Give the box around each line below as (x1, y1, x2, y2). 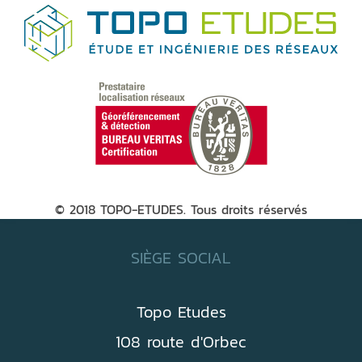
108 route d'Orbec (116, 330, 246, 355)
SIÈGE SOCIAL (131, 246, 231, 271)
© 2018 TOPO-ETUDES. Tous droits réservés (55, 200, 307, 220)
